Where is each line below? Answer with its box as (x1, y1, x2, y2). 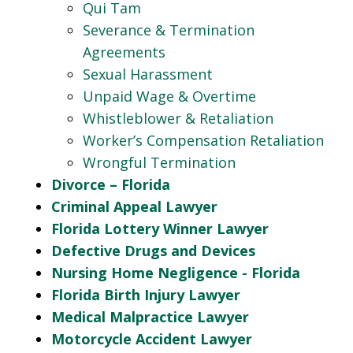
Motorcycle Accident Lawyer (51, 329, 252, 348)
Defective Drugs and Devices (51, 241, 255, 260)
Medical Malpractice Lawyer (51, 307, 249, 326)
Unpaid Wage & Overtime (83, 87, 256, 106)
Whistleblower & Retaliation (83, 109, 273, 128)
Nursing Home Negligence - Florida (51, 263, 300, 282)
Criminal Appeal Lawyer (51, 197, 217, 216)
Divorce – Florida (51, 175, 170, 194)
